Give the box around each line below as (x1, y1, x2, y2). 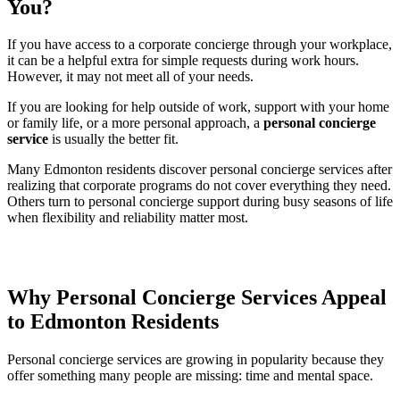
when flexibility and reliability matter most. (7, 210, 248, 226)
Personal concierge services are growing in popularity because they (7, 352, 384, 368)
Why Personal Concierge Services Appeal (7, 286, 387, 310)
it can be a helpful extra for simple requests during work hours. (7, 53, 359, 69)
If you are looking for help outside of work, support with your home (7, 99, 389, 115)
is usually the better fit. (48, 131, 179, 147)
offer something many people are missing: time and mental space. (7, 368, 373, 384)
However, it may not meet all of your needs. (7, 69, 254, 85)
